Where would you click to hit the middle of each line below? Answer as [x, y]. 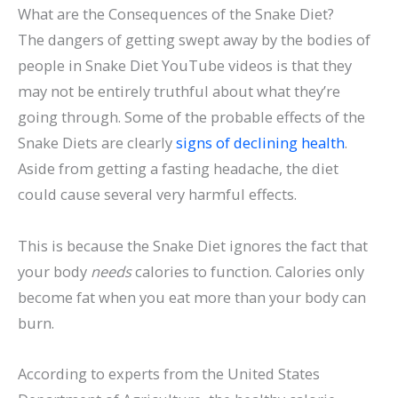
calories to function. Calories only [248, 271]
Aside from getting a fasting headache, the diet [178, 168]
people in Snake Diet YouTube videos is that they [185, 65]
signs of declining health [260, 142]
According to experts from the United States [169, 374]
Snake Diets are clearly [97, 142]
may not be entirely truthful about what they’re [179, 91]
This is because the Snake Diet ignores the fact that [193, 245]
